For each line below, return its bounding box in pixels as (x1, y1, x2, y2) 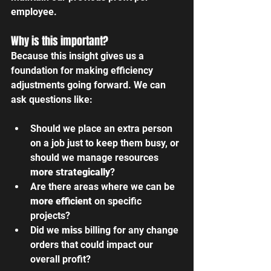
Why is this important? (11, 33, 111, 49)
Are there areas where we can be (30, 180, 177, 192)
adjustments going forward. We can (11, 79, 168, 91)
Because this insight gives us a (11, 50, 146, 62)
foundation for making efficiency (11, 64, 155, 76)
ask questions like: (11, 93, 93, 105)
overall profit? (30, 253, 91, 265)
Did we (30, 224, 62, 236)
